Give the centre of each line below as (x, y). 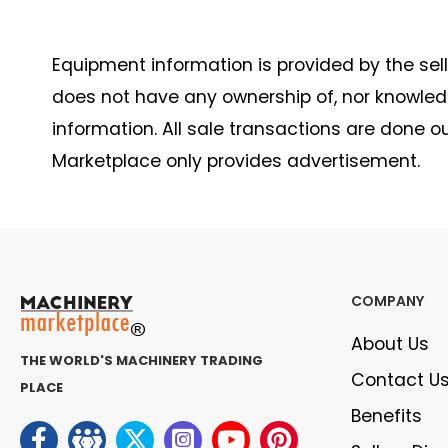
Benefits (386, 416)
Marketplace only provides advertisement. (236, 161)
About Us (390, 344)
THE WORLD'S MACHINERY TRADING (141, 360)
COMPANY (387, 301)
